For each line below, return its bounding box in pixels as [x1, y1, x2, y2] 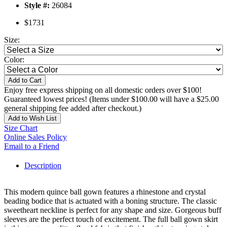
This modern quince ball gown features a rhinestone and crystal [4, 187, 206, 197]
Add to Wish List [8, 115, 57, 123]
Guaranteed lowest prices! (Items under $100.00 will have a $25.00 [4, 95, 219, 104]
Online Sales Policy [4, 133, 67, 142]
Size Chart [4, 124, 37, 133]
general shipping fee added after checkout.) [4, 104, 141, 113]
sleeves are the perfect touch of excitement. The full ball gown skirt [4, 215, 218, 224]
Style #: [24, 1, 50, 10]
